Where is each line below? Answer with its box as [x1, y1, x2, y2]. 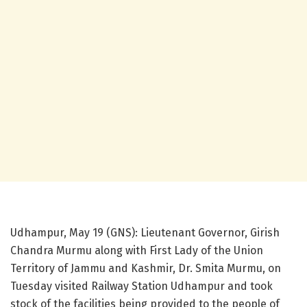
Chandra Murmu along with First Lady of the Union [10, 244, 263, 258]
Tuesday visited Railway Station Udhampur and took [10, 280, 273, 293]
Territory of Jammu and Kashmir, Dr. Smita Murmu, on [10, 262, 281, 275]
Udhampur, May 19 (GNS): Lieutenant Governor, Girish [10, 226, 280, 240]
